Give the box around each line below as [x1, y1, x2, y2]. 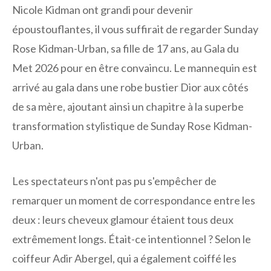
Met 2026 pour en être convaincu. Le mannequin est [12, 60, 257, 74]
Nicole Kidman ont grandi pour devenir [12, 2, 193, 16]
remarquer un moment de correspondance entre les [12, 193, 255, 207]
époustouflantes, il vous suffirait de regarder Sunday [12, 22, 258, 36]
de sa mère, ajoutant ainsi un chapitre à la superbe [12, 99, 244, 113]
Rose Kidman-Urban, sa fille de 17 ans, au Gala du [12, 41, 239, 55]
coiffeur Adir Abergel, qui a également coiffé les [12, 251, 237, 265]
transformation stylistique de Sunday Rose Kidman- [12, 119, 252, 132]
